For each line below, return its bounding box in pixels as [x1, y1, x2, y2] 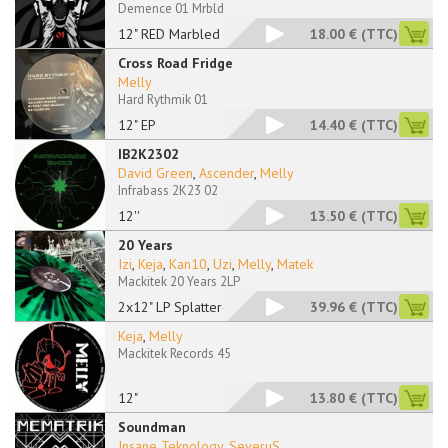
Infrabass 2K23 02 [118, 182, 218, 199]
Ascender [199, 164, 254, 182]
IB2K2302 [118, 145, 179, 163]
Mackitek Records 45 [118, 345, 231, 362]
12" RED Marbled [118, 25, 220, 43]
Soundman [118, 418, 186, 436]
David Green [118, 164, 193, 182]
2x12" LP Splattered [118, 298, 238, 316]
